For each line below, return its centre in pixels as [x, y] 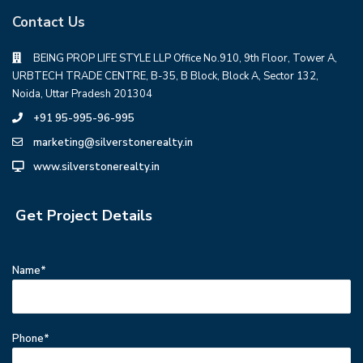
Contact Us [49, 22]
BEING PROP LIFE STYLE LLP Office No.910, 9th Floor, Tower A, [186, 58]
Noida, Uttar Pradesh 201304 [83, 94]
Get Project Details [83, 215]
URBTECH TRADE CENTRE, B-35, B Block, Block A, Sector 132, [166, 76]
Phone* [31, 338]
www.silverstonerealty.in [97, 167]
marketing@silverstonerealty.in [113, 142]
